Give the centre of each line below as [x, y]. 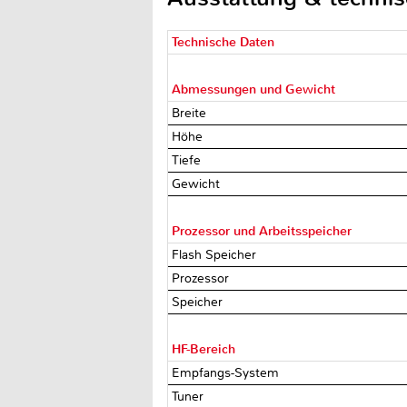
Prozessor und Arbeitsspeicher [262, 231]
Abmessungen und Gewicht [254, 89]
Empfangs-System [228, 372]
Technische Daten [223, 42]
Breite [191, 113]
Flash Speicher [216, 254]
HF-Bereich [204, 349]
